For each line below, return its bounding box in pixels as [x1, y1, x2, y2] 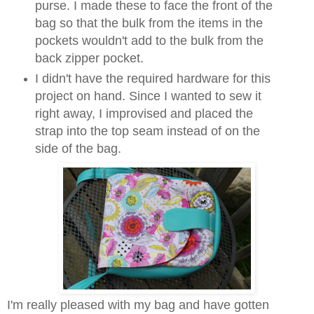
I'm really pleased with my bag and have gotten [7, 298, 269, 313]
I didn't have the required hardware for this [34, 71, 271, 86]
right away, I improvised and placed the [34, 107, 253, 121]
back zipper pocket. [34, 51, 144, 66]
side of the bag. [34, 142, 121, 156]
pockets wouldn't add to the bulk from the [34, 34, 264, 48]
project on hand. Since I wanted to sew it [34, 89, 261, 104]
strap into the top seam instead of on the [34, 124, 260, 139]
